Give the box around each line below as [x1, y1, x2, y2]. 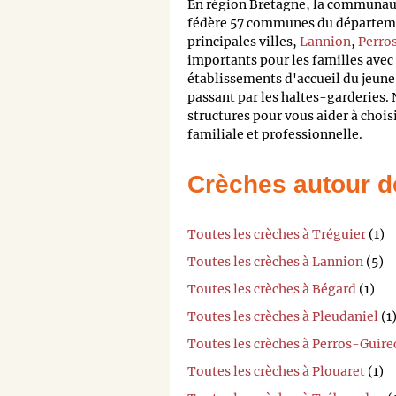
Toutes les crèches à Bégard [187, 280, 356, 297]
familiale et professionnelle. [187, 126, 362, 143]
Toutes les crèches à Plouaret [187, 362, 365, 379]
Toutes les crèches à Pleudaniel [187, 308, 378, 324]
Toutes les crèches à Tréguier [187, 225, 366, 242]
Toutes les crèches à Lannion [187, 253, 363, 270]
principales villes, [187, 34, 300, 50]
